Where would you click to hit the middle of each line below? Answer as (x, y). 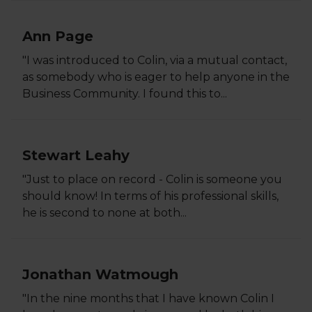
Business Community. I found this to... (125, 94)
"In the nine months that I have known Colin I (148, 298)
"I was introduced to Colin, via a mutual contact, (155, 60)
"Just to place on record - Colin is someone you (152, 179)
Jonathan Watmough (100, 274)
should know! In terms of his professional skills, (150, 196)
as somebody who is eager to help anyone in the (156, 77)
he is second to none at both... (104, 213)
